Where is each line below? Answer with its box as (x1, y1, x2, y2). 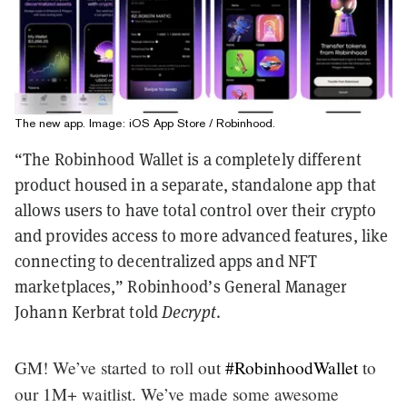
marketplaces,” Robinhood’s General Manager (15, 275, 348, 297)
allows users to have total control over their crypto (15, 199, 377, 221)
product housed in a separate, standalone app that (15, 174, 376, 195)
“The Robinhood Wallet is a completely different (15, 148, 362, 170)
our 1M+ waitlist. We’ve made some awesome (15, 382, 339, 405)
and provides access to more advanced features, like (15, 224, 389, 246)
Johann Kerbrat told (15, 301, 163, 323)
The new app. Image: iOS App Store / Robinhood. (15, 115, 275, 130)
